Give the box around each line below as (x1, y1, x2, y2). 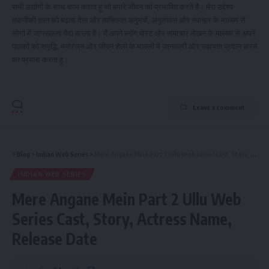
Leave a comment (193, 103, 245, 112)
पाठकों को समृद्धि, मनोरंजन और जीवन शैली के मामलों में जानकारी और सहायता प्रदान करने (12, 41, 257, 52)
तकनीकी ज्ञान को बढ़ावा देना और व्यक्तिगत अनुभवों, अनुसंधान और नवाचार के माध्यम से (12, 15, 246, 25)
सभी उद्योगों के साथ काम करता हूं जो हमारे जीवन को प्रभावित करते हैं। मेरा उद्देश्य (12, 2, 233, 12)
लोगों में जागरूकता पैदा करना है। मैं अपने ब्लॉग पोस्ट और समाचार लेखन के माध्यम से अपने (12, 28, 255, 38)
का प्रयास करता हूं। (12, 55, 68, 65)
